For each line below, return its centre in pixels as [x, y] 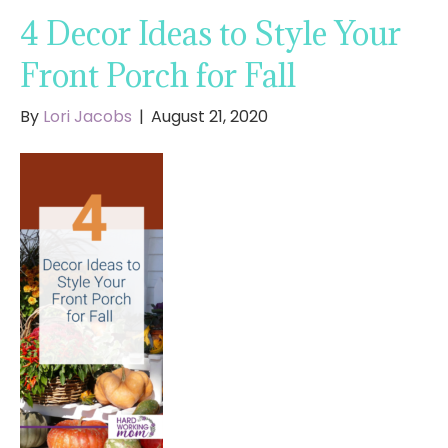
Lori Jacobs [87, 117]
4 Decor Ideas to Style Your [210, 34]
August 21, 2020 [209, 117]
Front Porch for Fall [158, 76]
